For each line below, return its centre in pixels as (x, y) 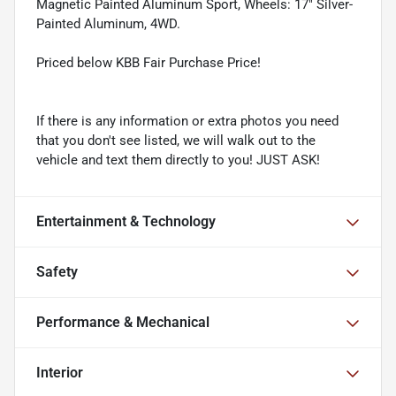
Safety (57, 272)
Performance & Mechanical (123, 323)
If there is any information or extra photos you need (187, 122)
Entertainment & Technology (126, 222)
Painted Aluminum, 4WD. (108, 24)
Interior (60, 373)
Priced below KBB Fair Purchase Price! (148, 63)
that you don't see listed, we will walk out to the (176, 141)
